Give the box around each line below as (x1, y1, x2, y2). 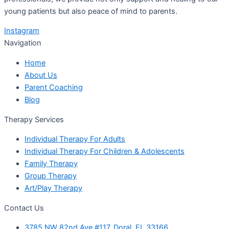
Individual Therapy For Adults (25, 134, 125, 144)
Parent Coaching (25, 82, 83, 92)
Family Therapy (25, 159, 78, 169)
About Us (25, 70, 57, 80)
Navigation (4, 38, 41, 48)
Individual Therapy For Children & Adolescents (25, 147, 185, 156)
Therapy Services (4, 114, 64, 124)
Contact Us (4, 203, 44, 213)
